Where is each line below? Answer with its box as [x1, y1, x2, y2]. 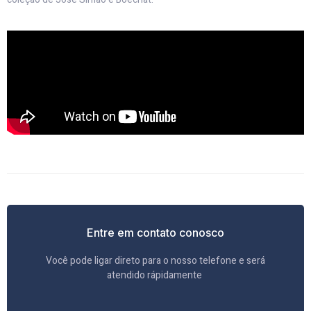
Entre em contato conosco [87, 225, 224, 239]
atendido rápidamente [107, 267, 204, 283]
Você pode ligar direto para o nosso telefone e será [46, 253, 265, 268]
